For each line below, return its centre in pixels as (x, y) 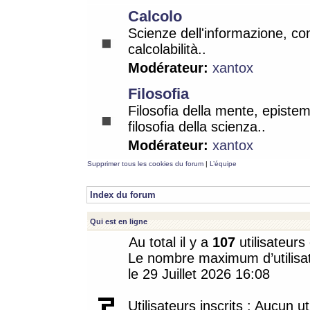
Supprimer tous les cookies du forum (145, 164)
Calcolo (155, 16)
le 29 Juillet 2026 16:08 (199, 274)
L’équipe (223, 164)
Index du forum (123, 195)
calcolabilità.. (167, 49)
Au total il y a (171, 242)
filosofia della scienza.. (197, 127)
